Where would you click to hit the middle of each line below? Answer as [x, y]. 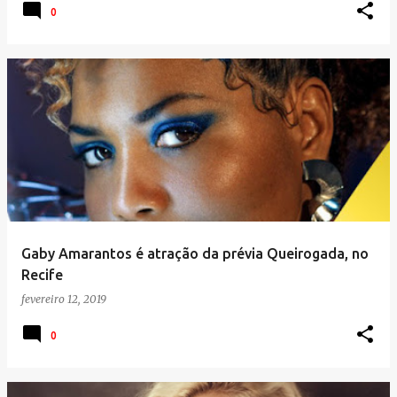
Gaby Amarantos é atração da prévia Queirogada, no [195, 254]
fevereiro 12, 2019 [64, 300]
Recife [42, 275]
